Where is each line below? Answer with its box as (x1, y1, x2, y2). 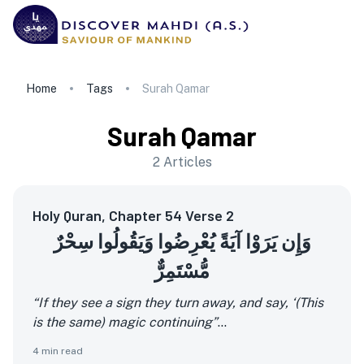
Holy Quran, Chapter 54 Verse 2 (32, 206, 234, 224)
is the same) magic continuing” (32, 314, 218, 330)
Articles (162, 154, 212, 170)
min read (39, 345, 83, 357)
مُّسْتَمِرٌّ (154, 258, 210, 282)
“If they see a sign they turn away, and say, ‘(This (32, 295, 323, 310)
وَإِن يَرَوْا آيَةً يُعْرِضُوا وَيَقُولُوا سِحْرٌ (53, 229, 311, 253)
